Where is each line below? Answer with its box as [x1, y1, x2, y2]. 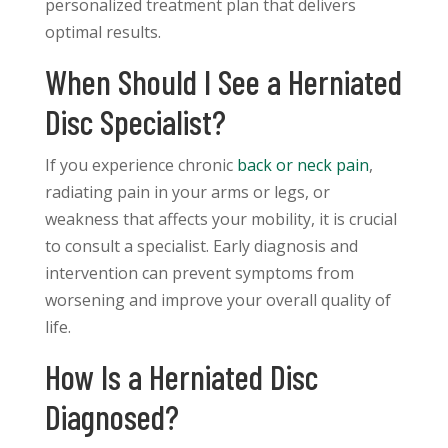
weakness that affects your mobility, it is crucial [44, 208, 397, 231]
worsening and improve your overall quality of [44, 289, 391, 312]
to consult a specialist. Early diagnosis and [44, 235, 358, 258]
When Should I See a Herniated [44, 61, 402, 103]
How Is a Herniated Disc [44, 356, 318, 398]
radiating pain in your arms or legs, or [44, 181, 330, 204]
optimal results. [44, 21, 161, 44]
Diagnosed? [44, 396, 179, 438]
